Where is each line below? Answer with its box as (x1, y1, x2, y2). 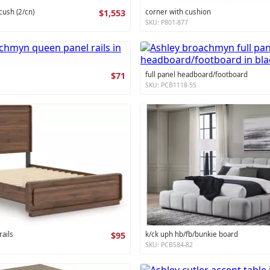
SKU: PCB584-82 (145, 240, 193, 250)
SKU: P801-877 (145, 17, 188, 27)
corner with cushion (145, 7, 211, 16)
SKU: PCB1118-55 (145, 80, 196, 89)
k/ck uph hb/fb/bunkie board (145, 230, 238, 239)
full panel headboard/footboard (145, 69, 248, 79)
